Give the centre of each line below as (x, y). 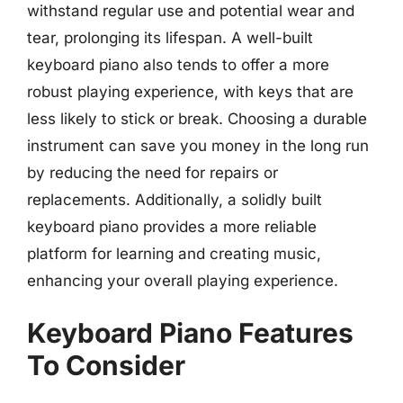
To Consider (106, 365)
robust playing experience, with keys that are (190, 91)
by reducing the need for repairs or (152, 172)
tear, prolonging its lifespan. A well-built (170, 37)
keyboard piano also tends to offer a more (178, 64)
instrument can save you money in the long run (198, 145)
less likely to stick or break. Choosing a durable (197, 118)
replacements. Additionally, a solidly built (175, 199)
